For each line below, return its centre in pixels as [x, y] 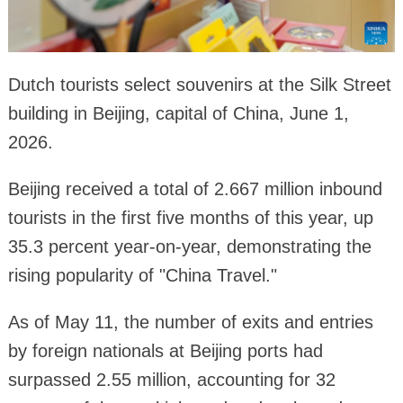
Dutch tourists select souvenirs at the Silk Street [199, 84]
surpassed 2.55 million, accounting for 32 [171, 379]
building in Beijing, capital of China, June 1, [178, 113]
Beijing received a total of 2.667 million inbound [195, 188]
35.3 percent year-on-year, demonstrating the [189, 246]
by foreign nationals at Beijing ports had [165, 350]
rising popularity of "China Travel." [142, 275]
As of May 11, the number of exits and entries [190, 322]
